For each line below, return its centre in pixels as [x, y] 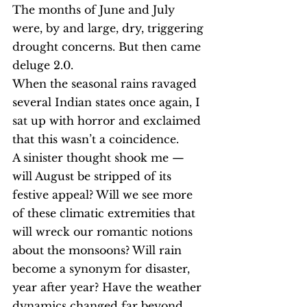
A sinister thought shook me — [100, 158]
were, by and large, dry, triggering [110, 28]
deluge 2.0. [43, 65]
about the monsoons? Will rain [99, 250]
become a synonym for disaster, [103, 269]
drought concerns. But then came [108, 47]
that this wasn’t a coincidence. [96, 139]
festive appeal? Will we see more [104, 195]
